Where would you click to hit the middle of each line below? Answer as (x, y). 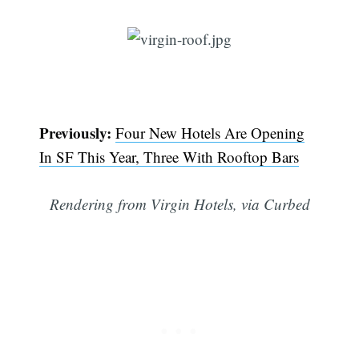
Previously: (76, 133)
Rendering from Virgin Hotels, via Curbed (179, 204)
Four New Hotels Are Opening (210, 133)
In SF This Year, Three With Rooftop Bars (169, 157)
